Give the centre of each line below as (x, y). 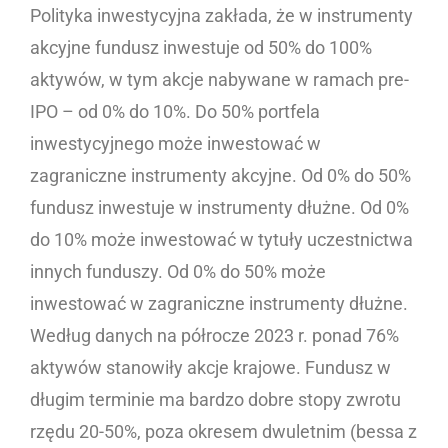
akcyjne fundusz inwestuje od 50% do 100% (201, 48)
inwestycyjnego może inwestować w (175, 144)
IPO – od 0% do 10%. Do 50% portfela (175, 112)
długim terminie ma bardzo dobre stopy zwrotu (215, 400)
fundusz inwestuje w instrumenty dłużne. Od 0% (219, 208)
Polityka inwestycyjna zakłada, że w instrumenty (221, 16)
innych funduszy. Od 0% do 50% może (178, 272)
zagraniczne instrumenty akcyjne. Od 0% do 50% (220, 176)
